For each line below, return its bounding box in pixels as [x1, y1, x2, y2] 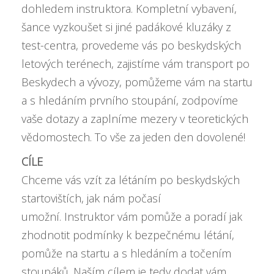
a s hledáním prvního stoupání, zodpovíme [21, 93, 238, 108]
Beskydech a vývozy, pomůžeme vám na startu [21, 75, 253, 89]
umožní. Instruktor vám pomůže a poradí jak [21, 209, 242, 224]
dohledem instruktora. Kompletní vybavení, [21, 1, 237, 16]
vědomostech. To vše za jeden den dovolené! [21, 130, 245, 144]
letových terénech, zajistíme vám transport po [21, 56, 250, 71]
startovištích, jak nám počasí [21, 191, 161, 206]
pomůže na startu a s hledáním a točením [21, 246, 231, 261]
